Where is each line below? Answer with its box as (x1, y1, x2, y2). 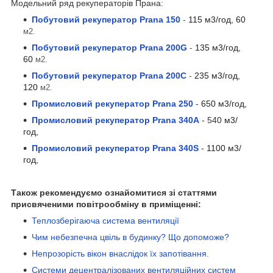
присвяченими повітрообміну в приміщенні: (11, 199, 201, 209)
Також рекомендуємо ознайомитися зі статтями (11, 187, 217, 197)
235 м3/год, (194, 70, 240, 80)
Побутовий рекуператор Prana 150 (32, 14, 180, 24)
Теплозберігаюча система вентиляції (32, 215, 179, 225)
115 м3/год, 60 (188, 14, 246, 24)
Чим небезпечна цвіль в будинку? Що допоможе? (32, 232, 229, 242)
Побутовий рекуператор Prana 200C (32, 70, 186, 80)
